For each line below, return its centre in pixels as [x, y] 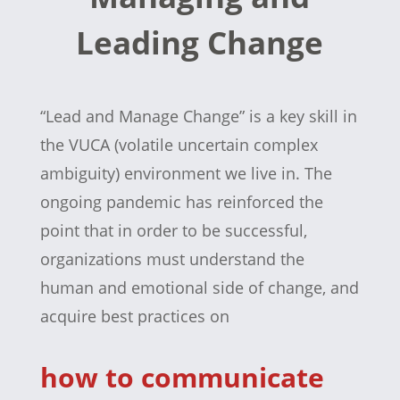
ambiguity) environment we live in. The [186, 173]
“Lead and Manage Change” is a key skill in [198, 116]
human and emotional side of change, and [199, 287]
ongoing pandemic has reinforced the [181, 202]
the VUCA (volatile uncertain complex [179, 145]
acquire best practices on [134, 316]
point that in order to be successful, [173, 230]
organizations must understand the [172, 259]
